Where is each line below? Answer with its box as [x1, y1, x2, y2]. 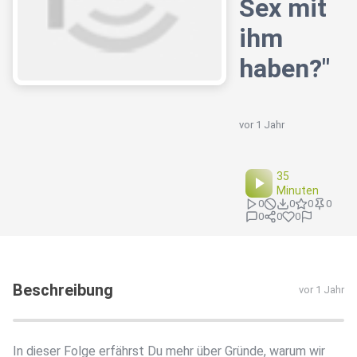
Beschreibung [13, 280, 113, 300]
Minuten [277, 184, 320, 198]
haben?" [239, 53, 330, 84]
